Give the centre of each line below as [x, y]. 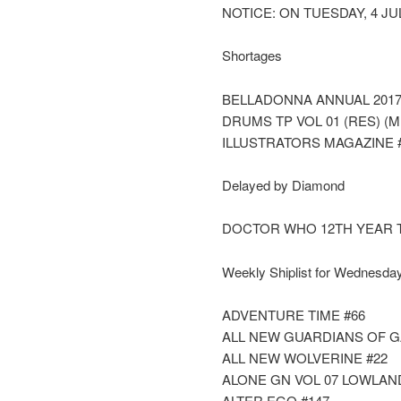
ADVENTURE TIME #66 [294, 315]
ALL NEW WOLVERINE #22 [305, 358]
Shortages [252, 55]
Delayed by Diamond [283, 184]
